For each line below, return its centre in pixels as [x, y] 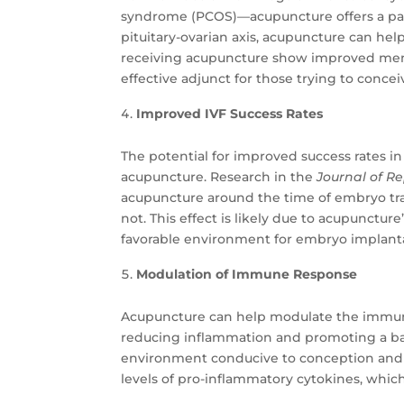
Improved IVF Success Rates [232, 114]
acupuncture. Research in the [219, 177]
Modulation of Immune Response [249, 275]
